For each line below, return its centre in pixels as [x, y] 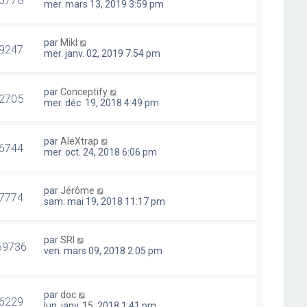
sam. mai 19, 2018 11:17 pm [105, 201]
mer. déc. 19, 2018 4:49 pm [102, 102]
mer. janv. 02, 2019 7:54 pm [102, 53]
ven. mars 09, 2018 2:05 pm [103, 250]
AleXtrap [80, 141]
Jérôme [78, 190]
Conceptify [84, 91]
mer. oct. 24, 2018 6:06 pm [101, 152]
